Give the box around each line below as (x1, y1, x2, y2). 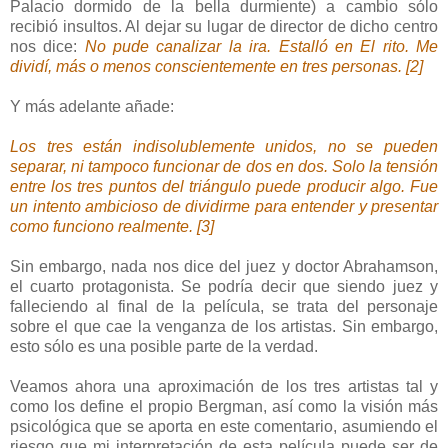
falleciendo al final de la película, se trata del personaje (10, 297, 438, 315)
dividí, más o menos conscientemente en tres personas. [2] (10, 57, 427, 75)
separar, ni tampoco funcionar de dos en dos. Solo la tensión (10, 157, 438, 175)
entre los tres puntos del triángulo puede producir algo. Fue (10, 177, 438, 195)
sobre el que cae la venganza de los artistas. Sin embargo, (10, 317, 438, 335)
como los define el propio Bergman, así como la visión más (10, 397, 438, 415)
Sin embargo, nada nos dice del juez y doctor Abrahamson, (10, 257, 438, 275)
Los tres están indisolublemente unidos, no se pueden (10, 137, 438, 155)
